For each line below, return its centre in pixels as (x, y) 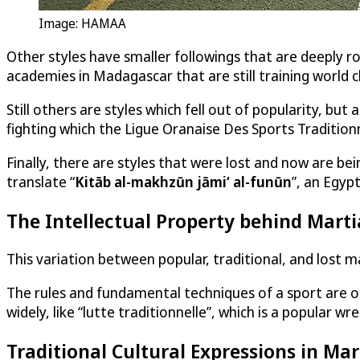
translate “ (41, 181)
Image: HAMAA (82, 23)
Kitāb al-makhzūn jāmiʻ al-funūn (183, 181)
